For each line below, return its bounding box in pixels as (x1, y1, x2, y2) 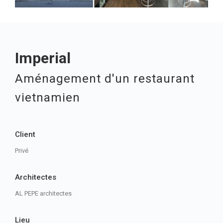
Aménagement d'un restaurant (15, 72, 195, 86)
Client (15, 130, 35, 139)
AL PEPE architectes (15, 190, 72, 198)
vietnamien (15, 91, 80, 105)
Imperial (15, 49, 71, 67)
